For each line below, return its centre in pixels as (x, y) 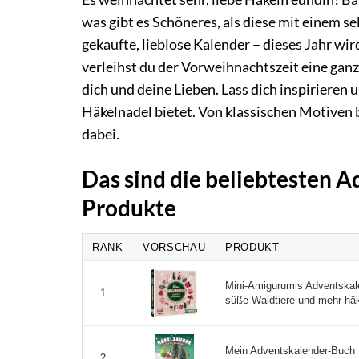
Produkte (129, 208)
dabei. (101, 135)
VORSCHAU (174, 248)
